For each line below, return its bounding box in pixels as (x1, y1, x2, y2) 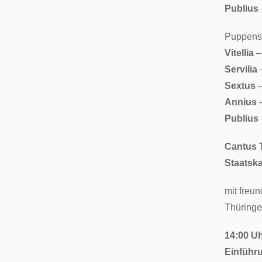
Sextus (225, 80, 256, 91)
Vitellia (225, 47, 254, 58)
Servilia (225, 64, 257, 74)
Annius (225, 96, 257, 107)
